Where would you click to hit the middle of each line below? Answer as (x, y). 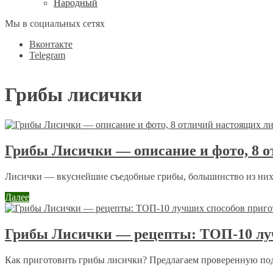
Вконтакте (51, 44)
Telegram (47, 55)
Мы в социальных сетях (55, 23)
